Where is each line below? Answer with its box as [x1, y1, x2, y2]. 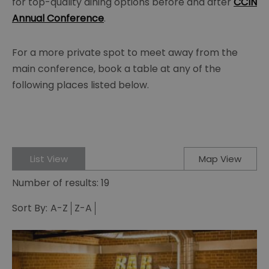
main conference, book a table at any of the [12, 62, 221, 76]
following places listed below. [12, 78, 149, 92]
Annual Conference [12, 11, 104, 26]
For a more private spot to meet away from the [12, 46, 238, 60]
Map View [199, 153, 242, 166]
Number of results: [12, 176, 101, 190]
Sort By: [12, 201, 47, 216]
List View [29, 153, 68, 166]
